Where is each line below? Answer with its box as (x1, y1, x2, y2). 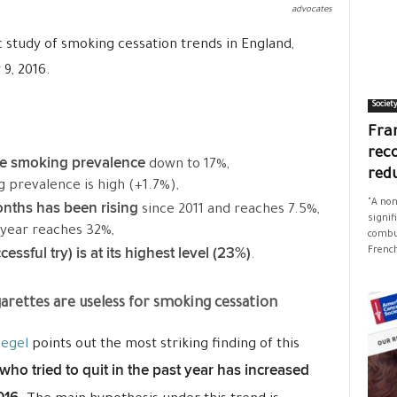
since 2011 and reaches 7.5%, (137, 203, 320, 218)
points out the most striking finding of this (27, 338, 300, 353)
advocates (291, 5, 332, 15)
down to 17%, (144, 158, 230, 173)
